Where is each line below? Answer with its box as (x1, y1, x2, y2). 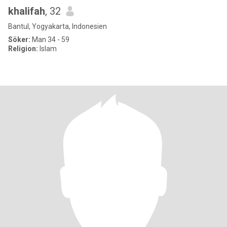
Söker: (8, 35, 30, 44)
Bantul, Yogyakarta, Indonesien (8, 22, 107, 30)
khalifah (8, 5, 45, 17)
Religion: (8, 45, 38, 53)
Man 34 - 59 (30, 35, 69, 44)
